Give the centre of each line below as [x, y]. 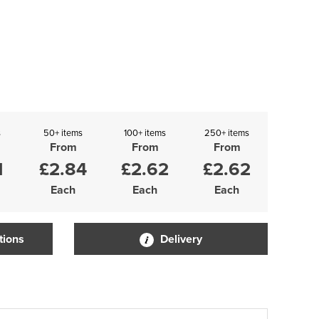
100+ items [145, 132]
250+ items [227, 132]
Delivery [179, 239]
